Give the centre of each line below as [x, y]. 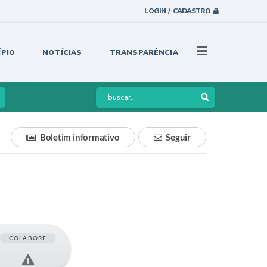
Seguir [178, 137]
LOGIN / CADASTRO [177, 11]
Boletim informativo [80, 137]
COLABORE [28, 238]
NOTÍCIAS [62, 52]
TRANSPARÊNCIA [144, 52]
